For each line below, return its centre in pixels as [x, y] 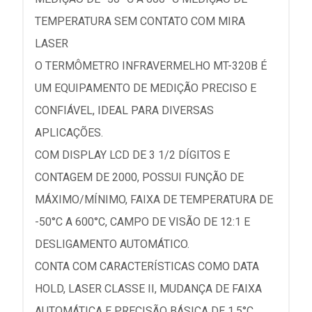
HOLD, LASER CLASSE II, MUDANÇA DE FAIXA [148, 289]
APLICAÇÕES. [69, 133]
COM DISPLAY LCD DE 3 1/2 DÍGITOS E [132, 155]
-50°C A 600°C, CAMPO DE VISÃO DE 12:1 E [142, 222]
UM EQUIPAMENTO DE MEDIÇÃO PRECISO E [146, 88]
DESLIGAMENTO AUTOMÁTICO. [112, 244]
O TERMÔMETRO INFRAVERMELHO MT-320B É [151, 66]
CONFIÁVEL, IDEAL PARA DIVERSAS [124, 110]
